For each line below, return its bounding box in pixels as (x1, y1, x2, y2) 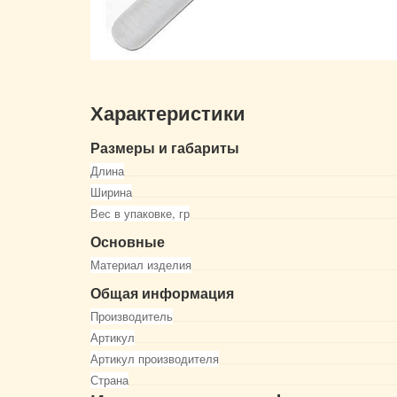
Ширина (90, 183, 132, 200)
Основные (90, 231, 165, 252)
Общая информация (90, 283, 234, 303)
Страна (90, 371, 128, 388)
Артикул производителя (90, 350, 219, 367)
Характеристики (90, 103, 245, 125)
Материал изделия (90, 256, 191, 273)
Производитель (90, 307, 173, 324)
